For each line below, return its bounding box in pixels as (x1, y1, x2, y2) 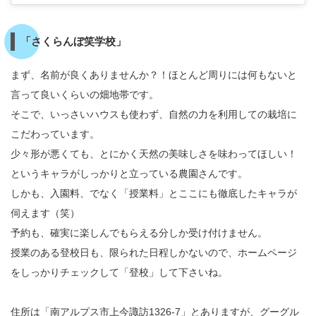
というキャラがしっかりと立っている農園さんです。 (11, 167, 248, 179)
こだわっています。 (11, 128, 99, 140)
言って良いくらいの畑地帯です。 (11, 88, 159, 100)
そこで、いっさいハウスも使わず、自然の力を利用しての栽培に (11, 108, 297, 120)
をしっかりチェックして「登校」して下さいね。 (11, 266, 228, 278)
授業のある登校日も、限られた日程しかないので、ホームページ (11, 246, 297, 258)
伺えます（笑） (11, 207, 80, 219)
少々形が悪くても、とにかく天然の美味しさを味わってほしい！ (11, 147, 297, 159)
